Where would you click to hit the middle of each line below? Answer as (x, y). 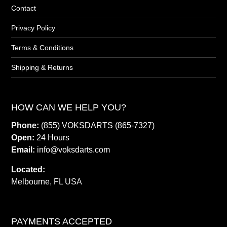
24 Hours (52, 138)
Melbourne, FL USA (47, 182)
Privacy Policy (33, 28)
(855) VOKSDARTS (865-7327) (98, 126)
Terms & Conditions (43, 47)
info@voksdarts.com (74, 150)
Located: (28, 170)
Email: (23, 150)
